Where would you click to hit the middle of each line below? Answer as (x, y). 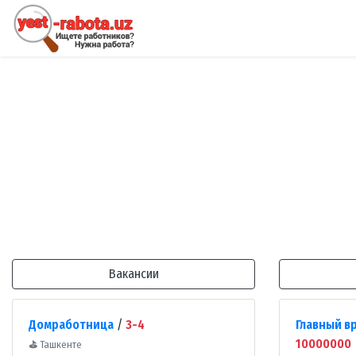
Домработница (71, 325)
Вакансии (133, 274)
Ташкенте (60, 345)
